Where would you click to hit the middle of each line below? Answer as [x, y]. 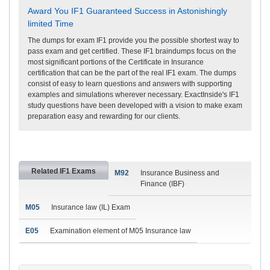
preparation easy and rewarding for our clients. [104, 116]
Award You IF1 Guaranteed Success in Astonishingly [127, 11]
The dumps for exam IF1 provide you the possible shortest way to [133, 40]
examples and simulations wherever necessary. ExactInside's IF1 [133, 94]
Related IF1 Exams [64, 171]
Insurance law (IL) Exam [91, 207]
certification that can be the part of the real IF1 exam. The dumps [132, 73]
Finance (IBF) [162, 184]
